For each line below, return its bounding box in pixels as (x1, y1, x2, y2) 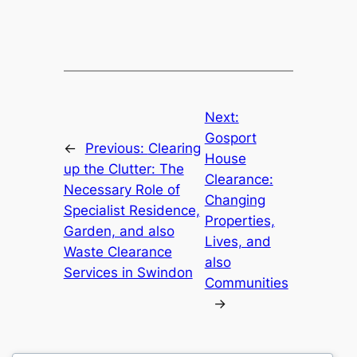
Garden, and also (63, 223, 175, 240)
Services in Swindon (63, 265, 193, 281)
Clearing (147, 140, 201, 157)
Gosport (204, 130, 257, 147)
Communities (204, 275, 288, 292)
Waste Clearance (63, 244, 172, 261)
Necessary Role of (63, 182, 180, 198)
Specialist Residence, (63, 202, 200, 219)
